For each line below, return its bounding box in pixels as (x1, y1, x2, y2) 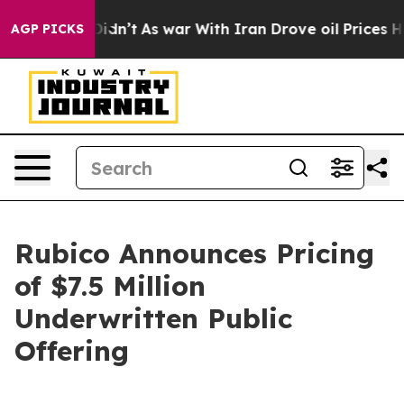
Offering (14, 334, 129, 368)
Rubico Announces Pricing (14, 236, 374, 271)
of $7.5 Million (14, 269, 206, 303)
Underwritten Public (14, 301, 292, 335)
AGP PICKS (11, 21, 84, 37)
